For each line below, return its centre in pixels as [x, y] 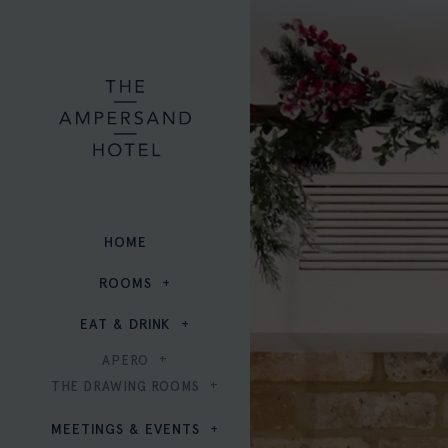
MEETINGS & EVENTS [125, 430]
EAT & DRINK [125, 325]
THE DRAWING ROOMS [125, 387]
